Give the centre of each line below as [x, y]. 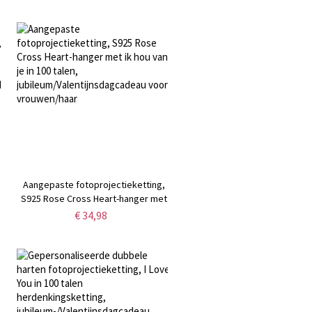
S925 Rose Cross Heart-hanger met [94, 199]
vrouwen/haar [94, 241]
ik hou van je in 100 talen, [94, 213]
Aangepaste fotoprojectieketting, [94, 185]
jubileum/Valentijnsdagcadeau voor [94, 227]
